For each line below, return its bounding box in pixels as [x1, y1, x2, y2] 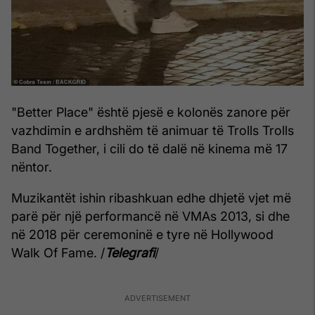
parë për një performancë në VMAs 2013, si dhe [11, 209, 290, 224]
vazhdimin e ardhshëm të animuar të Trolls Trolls [11, 123, 294, 139]
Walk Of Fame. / [11, 245, 105, 261]
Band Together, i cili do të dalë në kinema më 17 [11, 141, 288, 157]
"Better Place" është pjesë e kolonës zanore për [11, 105, 290, 120]
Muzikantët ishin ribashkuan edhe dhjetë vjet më [11, 191, 291, 206]
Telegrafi [105, 245, 155, 261]
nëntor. [11, 160, 52, 175]
